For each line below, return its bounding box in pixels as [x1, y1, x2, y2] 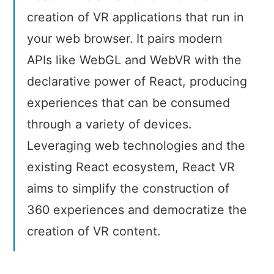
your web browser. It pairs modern [26, 31, 223, 46]
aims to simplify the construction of [26, 181, 229, 196]
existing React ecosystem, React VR [26, 160, 235, 175]
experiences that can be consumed [26, 95, 230, 111]
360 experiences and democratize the [26, 202, 247, 218]
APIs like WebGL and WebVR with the [26, 53, 242, 68]
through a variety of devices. [26, 117, 191, 132]
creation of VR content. [26, 224, 160, 239]
